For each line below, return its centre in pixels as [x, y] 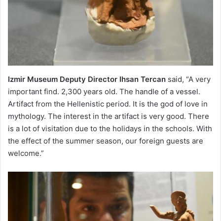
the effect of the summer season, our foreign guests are [106, 141]
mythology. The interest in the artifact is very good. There [109, 116]
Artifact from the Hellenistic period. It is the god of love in [108, 104]
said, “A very [188, 79]
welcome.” [26, 153]
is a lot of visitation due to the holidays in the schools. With [110, 128]
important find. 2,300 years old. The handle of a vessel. [104, 91]
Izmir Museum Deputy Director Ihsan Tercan [87, 79]
